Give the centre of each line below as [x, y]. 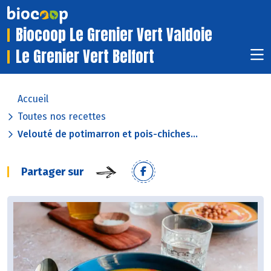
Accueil [33, 99]
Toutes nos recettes [62, 117]
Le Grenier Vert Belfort [85, 57]
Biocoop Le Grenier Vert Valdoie [114, 35]
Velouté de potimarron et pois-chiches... [108, 134]
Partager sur [52, 172]
